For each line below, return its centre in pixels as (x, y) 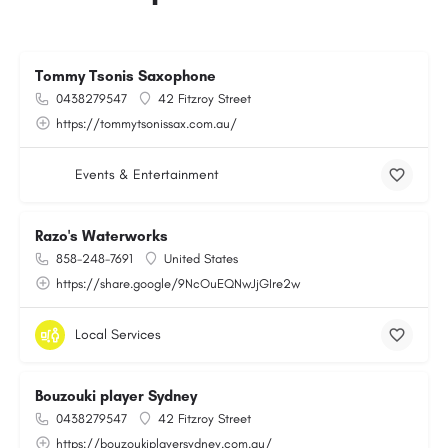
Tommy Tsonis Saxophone (125, 76)
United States (201, 258)
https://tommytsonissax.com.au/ (146, 123)
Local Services (118, 334)
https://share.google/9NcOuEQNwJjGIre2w (178, 283)
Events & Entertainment (147, 174)
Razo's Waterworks (101, 236)
